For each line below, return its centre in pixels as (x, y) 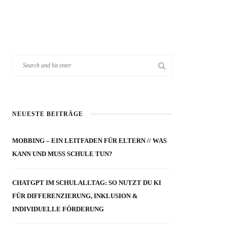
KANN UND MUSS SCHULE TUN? (63, 154)
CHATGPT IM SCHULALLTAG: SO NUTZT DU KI (87, 183)
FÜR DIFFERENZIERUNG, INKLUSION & (75, 196)
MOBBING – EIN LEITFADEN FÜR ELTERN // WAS (90, 141)
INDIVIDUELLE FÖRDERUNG (58, 209)
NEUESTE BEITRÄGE (48, 114)
